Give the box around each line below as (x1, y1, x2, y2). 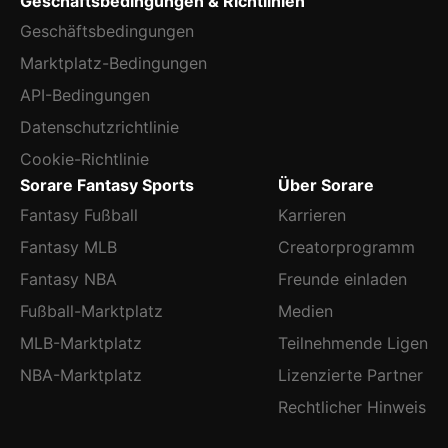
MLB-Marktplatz (20, 333, 142, 353)
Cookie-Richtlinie (20, 149, 149, 169)
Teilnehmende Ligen (278, 333, 428, 353)
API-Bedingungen (20, 85, 150, 105)
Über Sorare (278, 175, 374, 195)
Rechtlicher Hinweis (278, 397, 426, 417)
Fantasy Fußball (20, 205, 138, 225)
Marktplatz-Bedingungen (20, 53, 207, 73)
